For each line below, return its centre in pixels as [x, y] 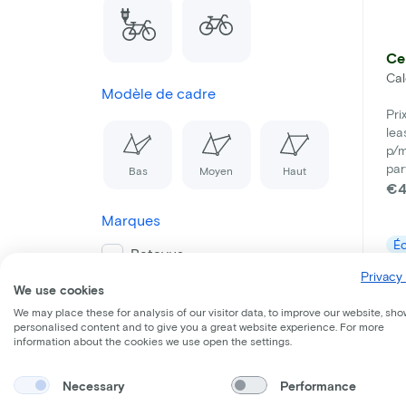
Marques [131, 220]
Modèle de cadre [159, 93]
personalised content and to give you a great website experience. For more [199, 326]
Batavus [157, 254]
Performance [318, 385]
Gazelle [155, 388]
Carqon [156, 287]
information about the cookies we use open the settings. [153, 341]
